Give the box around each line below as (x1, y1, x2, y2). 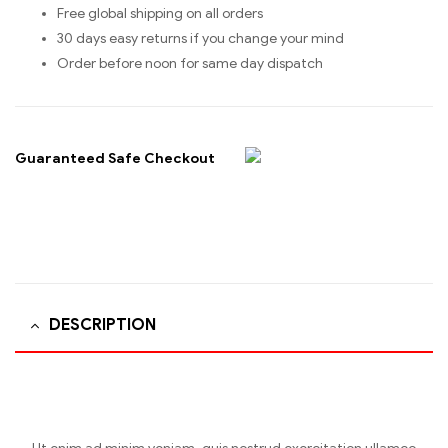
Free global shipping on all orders (57, 4, 263, 22)
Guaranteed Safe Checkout (15, 149, 215, 167)
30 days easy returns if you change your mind (57, 29, 344, 47)
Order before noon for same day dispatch (57, 54, 323, 72)
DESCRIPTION (49, 315, 156, 336)
